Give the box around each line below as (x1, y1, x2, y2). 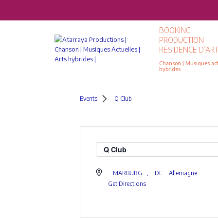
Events (80, 95, 97, 102)
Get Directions (108, 180, 146, 187)
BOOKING (159, 25, 191, 35)
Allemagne (169, 169, 198, 177)
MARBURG (113, 169, 143, 177)
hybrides (159, 66, 181, 72)
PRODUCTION (159, 35, 204, 44)
